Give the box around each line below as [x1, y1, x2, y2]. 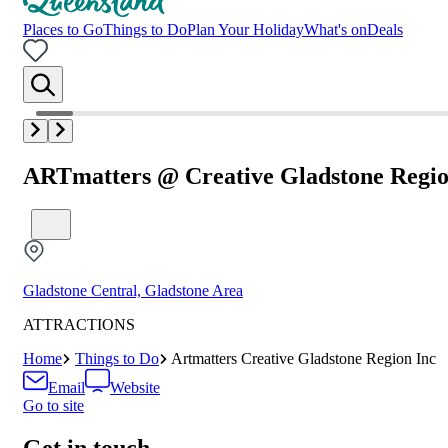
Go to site [23, 397, 84, 415]
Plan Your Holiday [187, 21, 304, 38]
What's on [304, 21, 367, 38]
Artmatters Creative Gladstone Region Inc [171, 350, 436, 368]
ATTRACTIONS [23, 316, 135, 334]
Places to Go [23, 21, 103, 38]
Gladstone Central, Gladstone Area [23, 282, 243, 300]
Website [110, 379, 160, 397]
